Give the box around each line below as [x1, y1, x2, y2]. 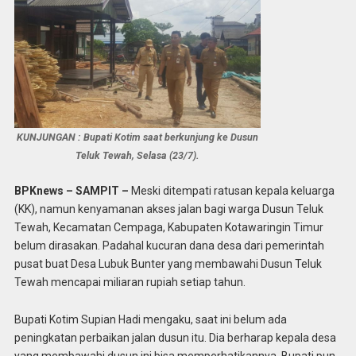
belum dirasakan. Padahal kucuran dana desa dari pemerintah [14, 238, 324, 252]
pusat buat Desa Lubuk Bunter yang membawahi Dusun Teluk [14, 257, 322, 270]
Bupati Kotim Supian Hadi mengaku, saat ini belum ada [14, 312, 287, 326]
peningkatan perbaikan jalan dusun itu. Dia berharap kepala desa [14, 331, 336, 344]
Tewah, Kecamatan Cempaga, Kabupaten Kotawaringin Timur [14, 220, 323, 234]
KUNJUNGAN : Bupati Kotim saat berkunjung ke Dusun [16, 131, 258, 144]
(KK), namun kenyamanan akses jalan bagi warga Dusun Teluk [14, 202, 323, 215]
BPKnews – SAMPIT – [14, 184, 129, 197]
